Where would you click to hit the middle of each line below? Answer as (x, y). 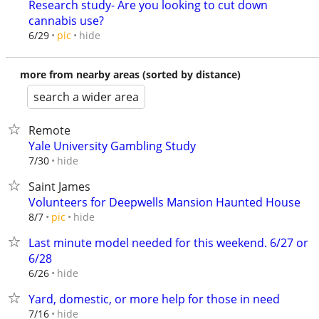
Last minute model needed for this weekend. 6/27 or (168, 243)
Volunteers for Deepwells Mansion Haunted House (164, 202)
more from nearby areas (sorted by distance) (130, 74)
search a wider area (86, 97)
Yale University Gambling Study (112, 146)
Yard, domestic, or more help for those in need (154, 299)
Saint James (59, 187)
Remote (49, 130)
